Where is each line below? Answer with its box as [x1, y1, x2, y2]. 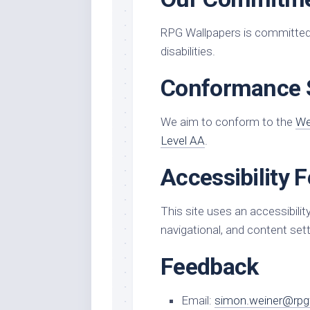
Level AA [161, 134, 205, 147]
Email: [181, 293, 215, 307]
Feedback [161, 253, 259, 280]
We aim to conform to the [161, 115, 295, 129]
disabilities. [161, 44, 215, 58]
